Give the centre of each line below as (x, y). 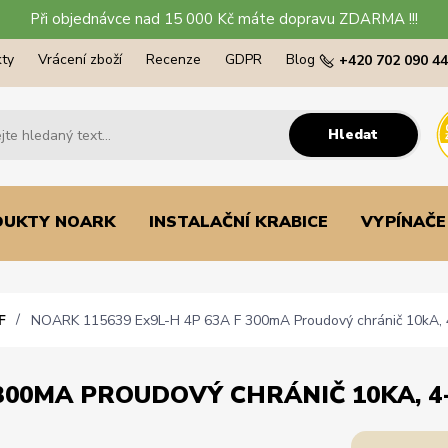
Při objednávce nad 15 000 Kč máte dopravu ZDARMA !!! (224, 19)
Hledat (353, 134)
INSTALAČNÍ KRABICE (238, 221)
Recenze (173, 59)
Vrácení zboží (80, 59)
